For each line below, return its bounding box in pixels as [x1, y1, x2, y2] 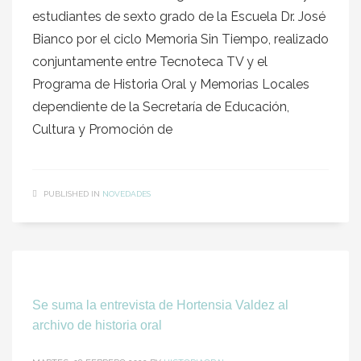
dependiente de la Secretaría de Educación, [32, 99, 289, 114]
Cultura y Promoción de [32, 122, 172, 137]
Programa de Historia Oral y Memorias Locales [32, 77, 309, 92]
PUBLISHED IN [44, 189, 100, 198]
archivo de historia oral [32, 318, 162, 332]
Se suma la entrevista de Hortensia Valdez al [32, 298, 288, 312]
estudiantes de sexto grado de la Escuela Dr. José [32, 9, 326, 24]
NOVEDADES [102, 189, 151, 198]
